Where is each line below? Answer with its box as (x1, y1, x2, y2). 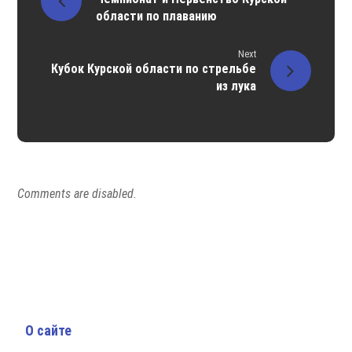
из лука (215, 79, 256, 94)
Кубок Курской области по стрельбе (50, 61, 256, 77)
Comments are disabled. (17, 186, 137, 202)
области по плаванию (96, 9, 218, 24)
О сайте (25, 322, 72, 339)
